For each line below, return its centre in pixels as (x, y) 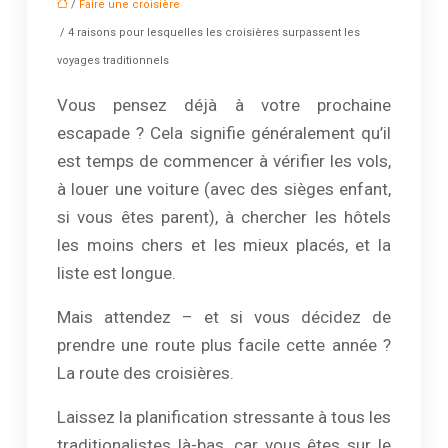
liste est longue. (116, 273)
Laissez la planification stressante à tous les (224, 417)
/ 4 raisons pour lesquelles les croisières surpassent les (208, 32)
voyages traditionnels (113, 60)
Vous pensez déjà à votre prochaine (224, 105)
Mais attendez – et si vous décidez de (224, 317)
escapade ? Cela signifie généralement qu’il (224, 133)
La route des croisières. (145, 373)
